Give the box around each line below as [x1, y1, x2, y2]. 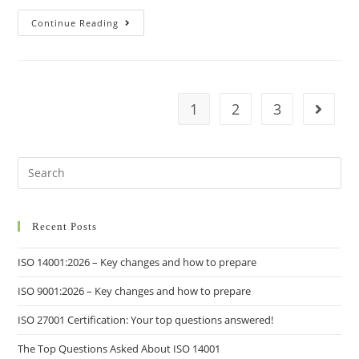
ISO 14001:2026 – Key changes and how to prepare [18, 254, 257, 269]
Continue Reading [31, 16, 119, 29]
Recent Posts [32, 220, 98, 232]
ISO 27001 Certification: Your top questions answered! [18, 312, 274, 327]
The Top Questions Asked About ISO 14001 [18, 341, 221, 356]
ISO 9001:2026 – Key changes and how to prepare [18, 283, 252, 298]
